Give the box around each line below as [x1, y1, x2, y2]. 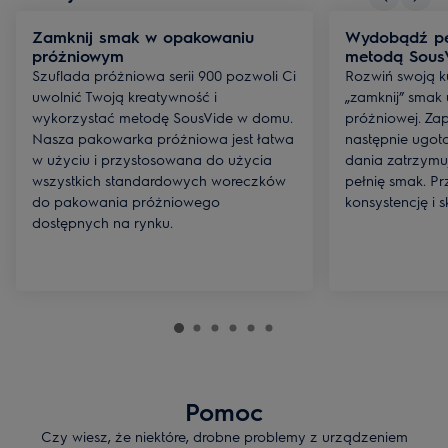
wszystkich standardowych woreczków [32, 171, 286, 189]
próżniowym [32, 45, 124, 66]
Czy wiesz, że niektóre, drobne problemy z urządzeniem [40, 427, 408, 445]
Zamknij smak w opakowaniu [32, 26, 254, 47]
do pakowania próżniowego [32, 192, 220, 210]
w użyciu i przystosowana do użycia [32, 150, 272, 168]
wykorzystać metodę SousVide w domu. [32, 108, 293, 126]
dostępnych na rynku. [32, 213, 173, 231]
